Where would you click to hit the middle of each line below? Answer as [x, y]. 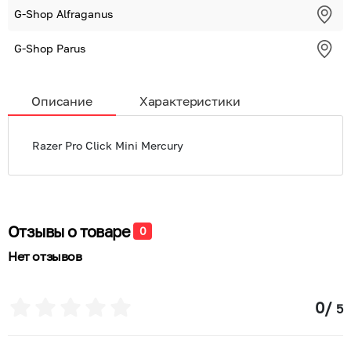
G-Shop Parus [50, 48]
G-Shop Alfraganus [63, 14]
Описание [62, 101]
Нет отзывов [45, 256]
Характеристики [190, 101]
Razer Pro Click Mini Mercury [108, 145]
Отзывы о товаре [69, 231]
